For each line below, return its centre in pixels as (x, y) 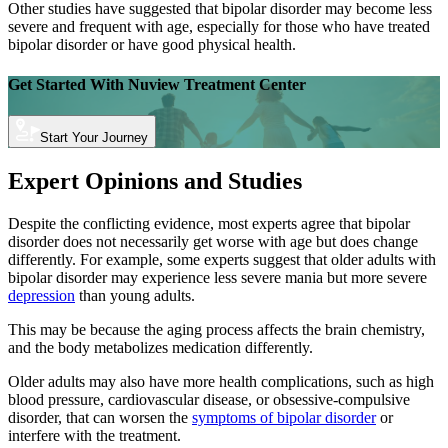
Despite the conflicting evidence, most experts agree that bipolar (209, 223)
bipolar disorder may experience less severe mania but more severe (217, 277)
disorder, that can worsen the (100, 417)
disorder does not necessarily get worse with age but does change (213, 241)
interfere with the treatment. (94, 435)
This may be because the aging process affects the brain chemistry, (216, 329)
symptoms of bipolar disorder (284, 417)
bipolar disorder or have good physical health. (152, 45)
